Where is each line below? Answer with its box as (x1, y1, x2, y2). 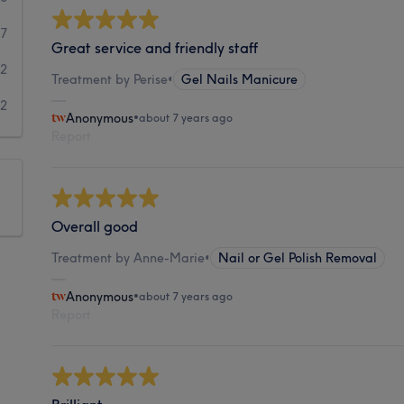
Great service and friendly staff (51, 38, 259, 57)
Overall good (51, 216, 139, 235)
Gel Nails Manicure (181, 70, 298, 87)
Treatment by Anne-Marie (51, 249, 206, 266)
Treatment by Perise (51, 70, 169, 87)
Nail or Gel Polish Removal (218, 249, 378, 266)
